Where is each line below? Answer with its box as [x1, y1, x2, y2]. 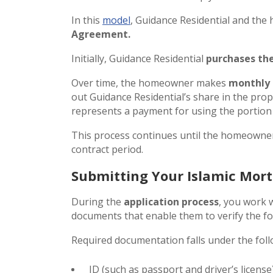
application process [124, 194, 219, 208]
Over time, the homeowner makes [71, 76, 229, 90]
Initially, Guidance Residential [71, 51, 206, 65]
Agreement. [71, 27, 130, 41]
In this [71, 13, 102, 27]
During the [71, 194, 124, 208]
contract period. [71, 142, 143, 156]
